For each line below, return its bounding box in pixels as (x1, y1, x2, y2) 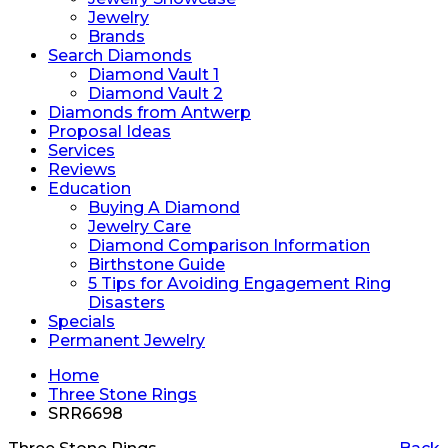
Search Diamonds (48, 46, 192, 65)
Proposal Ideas (48, 122, 171, 141)
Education (48, 179, 131, 198)
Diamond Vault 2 (88, 84, 223, 103)
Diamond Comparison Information (88, 236, 370, 255)
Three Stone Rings (48, 385, 197, 404)
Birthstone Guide (88, 255, 225, 274)
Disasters (88, 293, 165, 312)
